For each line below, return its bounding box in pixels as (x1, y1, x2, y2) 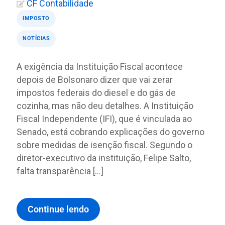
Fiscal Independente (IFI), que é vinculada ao (17, 114, 192, 124)
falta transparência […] (17, 166, 103, 176)
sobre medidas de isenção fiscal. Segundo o (17, 140, 192, 150)
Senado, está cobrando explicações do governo (17, 127, 204, 137)
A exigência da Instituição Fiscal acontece (17, 61, 183, 72)
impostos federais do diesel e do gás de (17, 87, 176, 98)
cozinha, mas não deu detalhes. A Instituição (17, 100, 193, 111)
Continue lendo (28, 204, 89, 214)
